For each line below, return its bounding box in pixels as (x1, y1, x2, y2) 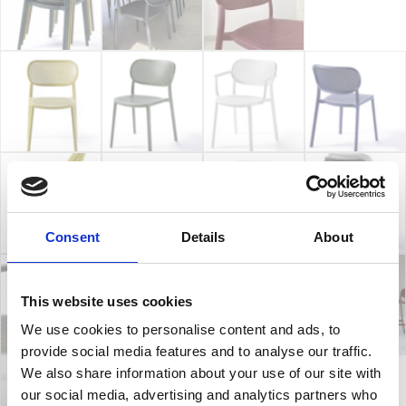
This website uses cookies (21, 293, 193, 309)
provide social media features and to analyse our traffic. (21, 343, 372, 359)
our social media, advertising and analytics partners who (21, 387, 377, 402)
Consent (45, 228, 100, 245)
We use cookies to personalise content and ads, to (21, 322, 341, 337)
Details (180, 228, 226, 245)
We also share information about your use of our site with (21, 365, 382, 381)
